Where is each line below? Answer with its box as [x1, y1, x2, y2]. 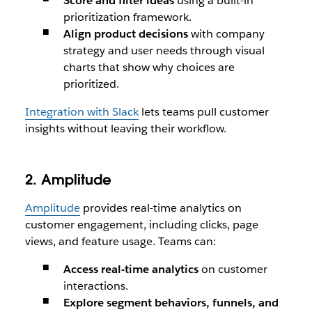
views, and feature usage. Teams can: [24, 234, 216, 249]
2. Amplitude [24, 171, 111, 189]
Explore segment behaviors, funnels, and [63, 295, 279, 310]
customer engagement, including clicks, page [24, 217, 258, 232]
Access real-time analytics [63, 262, 198, 276]
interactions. [63, 279, 128, 293]
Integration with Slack [24, 104, 139, 119]
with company [190, 26, 265, 41]
